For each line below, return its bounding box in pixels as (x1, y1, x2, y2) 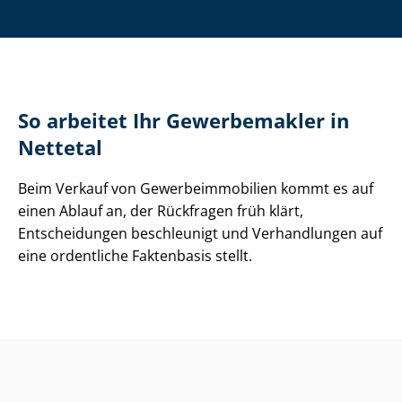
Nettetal (18, 135, 102, 162)
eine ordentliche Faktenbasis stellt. (18, 246, 252, 267)
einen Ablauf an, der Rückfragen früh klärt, (18, 201, 303, 222)
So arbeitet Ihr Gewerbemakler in (18, 108, 349, 135)
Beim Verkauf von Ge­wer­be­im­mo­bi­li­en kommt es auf (18, 179, 373, 199)
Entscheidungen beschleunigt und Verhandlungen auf (18, 223, 382, 244)
